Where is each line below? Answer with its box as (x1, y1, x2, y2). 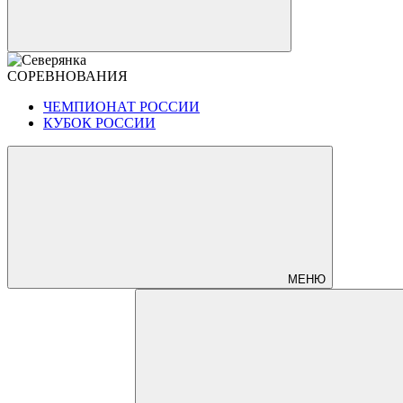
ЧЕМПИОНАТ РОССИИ (43, 99, 200, 114)
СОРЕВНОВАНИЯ (7, 68, 128, 84)
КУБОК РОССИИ (43, 115, 156, 130)
